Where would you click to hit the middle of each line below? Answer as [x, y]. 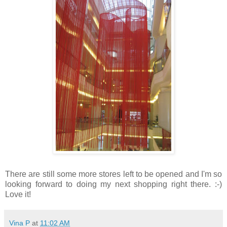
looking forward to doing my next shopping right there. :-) [113, 184]
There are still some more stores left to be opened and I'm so [113, 174]
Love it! [18, 194]
